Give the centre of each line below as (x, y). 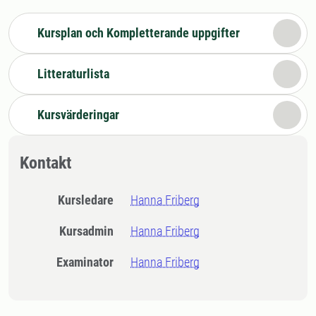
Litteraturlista (73, 74)
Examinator (89, 262)
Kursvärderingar (78, 115)
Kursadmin (90, 231)
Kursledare (90, 200)
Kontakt (45, 163)
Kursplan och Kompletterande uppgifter (139, 33)
